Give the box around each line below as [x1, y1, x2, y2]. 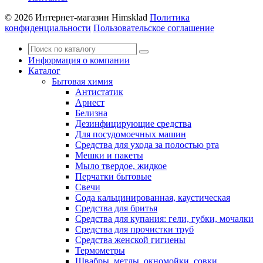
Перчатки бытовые [75, 171, 151, 181]
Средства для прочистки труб [75, 224, 194, 234]
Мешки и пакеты [75, 150, 143, 160]
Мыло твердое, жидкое [75, 160, 167, 171]
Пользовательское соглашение [93, 22, 214, 33]
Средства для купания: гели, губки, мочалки [75, 213, 254, 224]
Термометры [75, 245, 125, 255]
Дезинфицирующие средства [75, 118, 191, 129]
